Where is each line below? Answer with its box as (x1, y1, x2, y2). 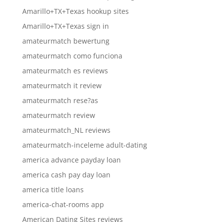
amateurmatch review (22, 110, 95, 120)
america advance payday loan (22, 155, 121, 165)
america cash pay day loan (22, 169, 111, 179)
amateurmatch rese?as (22, 95, 98, 105)
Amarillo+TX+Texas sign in (22, 21, 109, 31)
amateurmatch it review (22, 80, 102, 90)
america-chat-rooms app (22, 199, 104, 209)
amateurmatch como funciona (22, 51, 122, 60)
